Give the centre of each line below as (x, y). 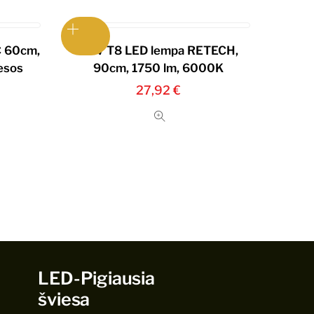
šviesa (64, 300)
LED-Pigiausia (96, 279)
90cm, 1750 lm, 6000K (159, 68)
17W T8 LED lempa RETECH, (159, 51)
